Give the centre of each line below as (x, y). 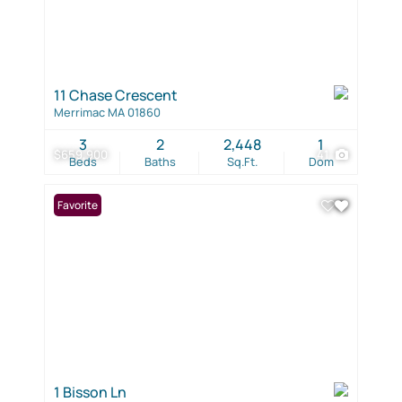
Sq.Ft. (242, 161)
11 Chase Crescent (116, 95)
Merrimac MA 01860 (107, 112)
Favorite (78, 205)
